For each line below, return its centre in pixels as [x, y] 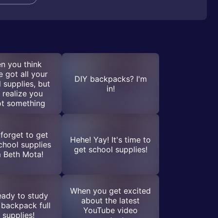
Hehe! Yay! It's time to [110, 139]
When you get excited [110, 191]
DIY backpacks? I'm [110, 79]
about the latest [110, 200]
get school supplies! [110, 149]
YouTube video [110, 210]
